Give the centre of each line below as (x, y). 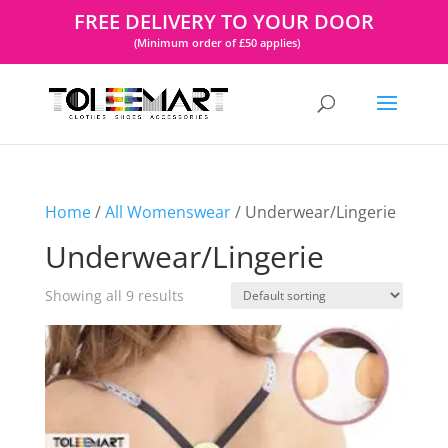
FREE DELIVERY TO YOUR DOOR (223, 21)
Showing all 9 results (114, 295)
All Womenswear (167, 212)
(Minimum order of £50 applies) (217, 42)
